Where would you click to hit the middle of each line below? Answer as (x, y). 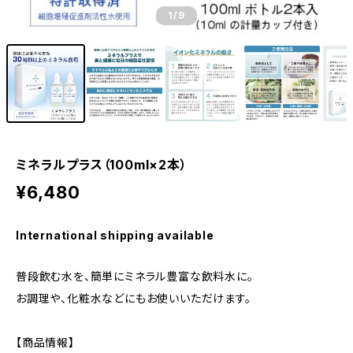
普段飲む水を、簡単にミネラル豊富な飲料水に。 (135, 276)
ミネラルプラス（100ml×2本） (102, 165)
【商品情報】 (45, 342)
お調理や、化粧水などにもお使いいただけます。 (134, 298)
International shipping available (115, 235)
